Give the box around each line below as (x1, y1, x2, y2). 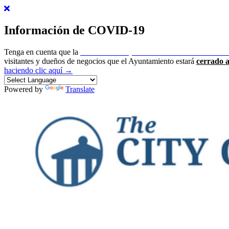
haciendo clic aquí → (4, 65, 73, 75)
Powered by (4, 84, 45, 94)
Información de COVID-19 (4, 23, 145, 37)
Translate (65, 84, 95, 94)
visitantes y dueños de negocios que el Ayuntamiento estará (4, 56, 196, 65)
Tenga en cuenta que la (4, 47, 80, 56)
